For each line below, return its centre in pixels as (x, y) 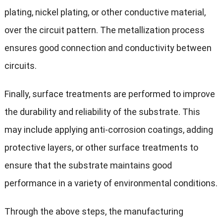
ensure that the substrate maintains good (88, 166)
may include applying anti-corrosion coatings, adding (109, 130)
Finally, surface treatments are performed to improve (110, 94)
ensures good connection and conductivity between (108, 48)
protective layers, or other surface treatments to (101, 148)
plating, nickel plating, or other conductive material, (105, 12)
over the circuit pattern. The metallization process (104, 30)
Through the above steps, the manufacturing (94, 212)
